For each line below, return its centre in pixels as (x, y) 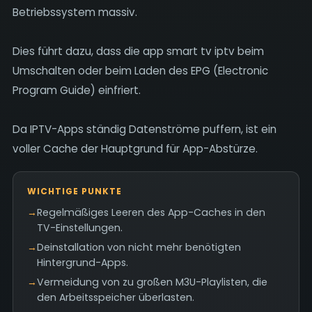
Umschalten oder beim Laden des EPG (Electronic (140, 71)
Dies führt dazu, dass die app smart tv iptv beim (138, 51)
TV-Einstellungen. (79, 228)
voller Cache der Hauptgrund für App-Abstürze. (135, 149)
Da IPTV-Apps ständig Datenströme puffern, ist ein (144, 129)
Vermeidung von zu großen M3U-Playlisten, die (152, 282)
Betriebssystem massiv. (75, 12)
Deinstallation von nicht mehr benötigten (139, 247)
